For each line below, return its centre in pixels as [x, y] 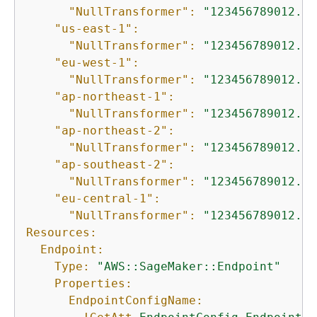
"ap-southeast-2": [115, 165]
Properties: [93, 284]
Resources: [62, 233]
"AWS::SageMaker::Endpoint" [189, 267]
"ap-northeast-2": [115, 131]
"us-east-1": [97, 29]
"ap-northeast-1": [115, 97]
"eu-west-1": [97, 63]
